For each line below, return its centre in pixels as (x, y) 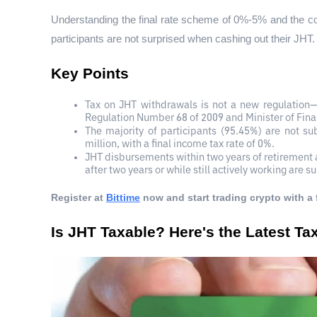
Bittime (123, 198)
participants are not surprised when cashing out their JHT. (183, 39)
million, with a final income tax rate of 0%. (180, 145)
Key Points (90, 74)
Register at (77, 198)
